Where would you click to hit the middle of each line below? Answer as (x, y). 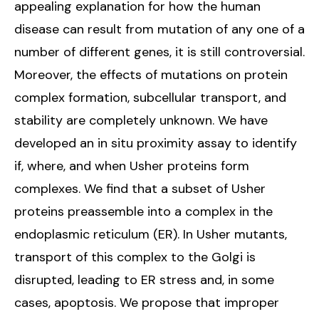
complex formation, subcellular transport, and (150, 97)
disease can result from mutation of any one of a (159, 29)
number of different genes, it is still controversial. (159, 52)
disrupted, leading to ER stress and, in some (144, 279)
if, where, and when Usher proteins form (132, 166)
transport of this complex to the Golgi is (135, 257)
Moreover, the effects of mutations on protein (151, 74)
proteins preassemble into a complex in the (143, 211)
